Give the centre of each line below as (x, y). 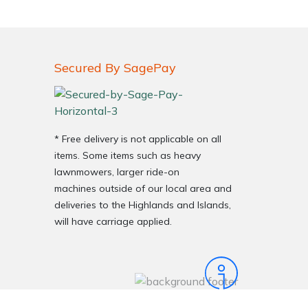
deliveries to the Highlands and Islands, (143, 205)
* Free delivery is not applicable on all (138, 139)
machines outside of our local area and (143, 188)
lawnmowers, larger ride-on (117, 172)
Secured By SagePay (115, 67)
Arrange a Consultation (179, 165)
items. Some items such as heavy (128, 155)
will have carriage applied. (114, 221)
